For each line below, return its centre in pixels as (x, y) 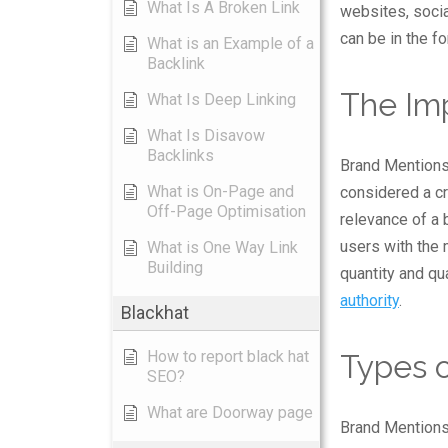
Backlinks (180, 155)
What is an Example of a (230, 43)
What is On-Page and (220, 191)
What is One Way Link (222, 247)
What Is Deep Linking (221, 99)
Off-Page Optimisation (226, 211)
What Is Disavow (206, 135)
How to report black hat (228, 356)
